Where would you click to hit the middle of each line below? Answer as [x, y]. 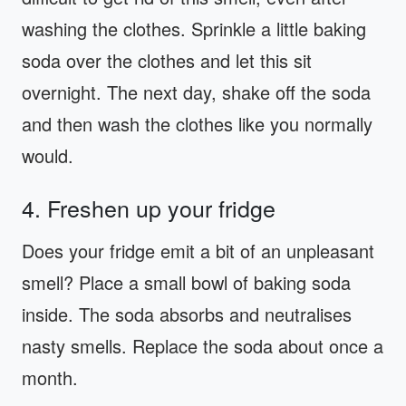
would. [48, 156]
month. [50, 378]
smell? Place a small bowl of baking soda [186, 283]
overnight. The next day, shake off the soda [196, 92]
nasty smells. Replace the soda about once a [203, 346]
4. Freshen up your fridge [149, 208]
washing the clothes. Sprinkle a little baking [194, 29]
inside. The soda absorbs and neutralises [187, 314]
